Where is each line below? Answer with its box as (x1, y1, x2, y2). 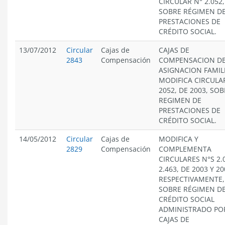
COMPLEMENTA (159, 144, 211, 154)
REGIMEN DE (159, 95, 201, 105)
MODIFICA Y (159, 134, 198, 144)
